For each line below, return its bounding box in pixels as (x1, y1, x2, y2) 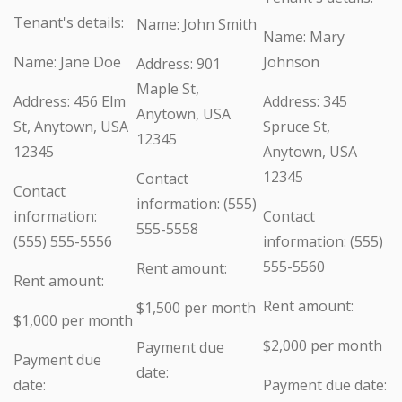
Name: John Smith (136, 14, 257, 35)
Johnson (263, 52, 319, 73)
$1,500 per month (136, 298, 256, 319)
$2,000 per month (263, 336, 382, 356)
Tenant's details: (13, 13, 124, 33)
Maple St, (136, 79, 199, 100)
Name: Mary (263, 27, 345, 48)
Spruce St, (263, 117, 330, 137)
